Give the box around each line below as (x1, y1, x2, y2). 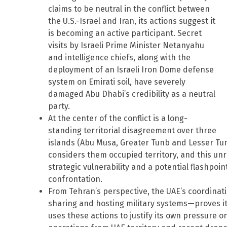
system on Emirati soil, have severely (48, 77, 185, 87)
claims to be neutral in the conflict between (48, 4, 210, 14)
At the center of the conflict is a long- (48, 113, 187, 124)
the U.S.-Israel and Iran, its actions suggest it (48, 16, 215, 26)
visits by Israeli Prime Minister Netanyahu (48, 41, 204, 51)
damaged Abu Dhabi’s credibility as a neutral (48, 89, 215, 99)
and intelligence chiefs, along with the (48, 53, 191, 63)
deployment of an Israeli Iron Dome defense (48, 65, 214, 75)
